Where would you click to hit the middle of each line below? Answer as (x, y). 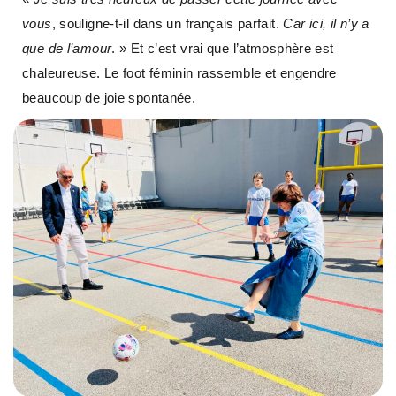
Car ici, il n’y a (326, 24)
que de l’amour (67, 49)
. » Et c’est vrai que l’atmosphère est (223, 49)
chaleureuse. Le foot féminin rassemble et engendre (179, 73)
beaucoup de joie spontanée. (109, 98)
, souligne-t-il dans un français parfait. (168, 24)
